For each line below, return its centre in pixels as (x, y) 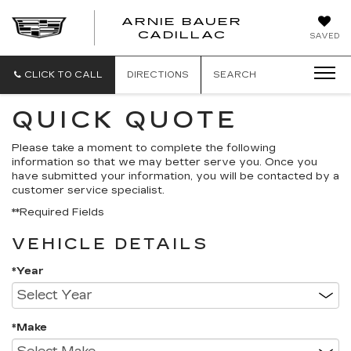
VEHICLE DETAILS (110, 244)
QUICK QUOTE (125, 120)
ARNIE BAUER (182, 21)
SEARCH (235, 75)
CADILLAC (182, 34)
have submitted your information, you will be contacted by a (175, 176)
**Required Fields (58, 212)
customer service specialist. (88, 190)
